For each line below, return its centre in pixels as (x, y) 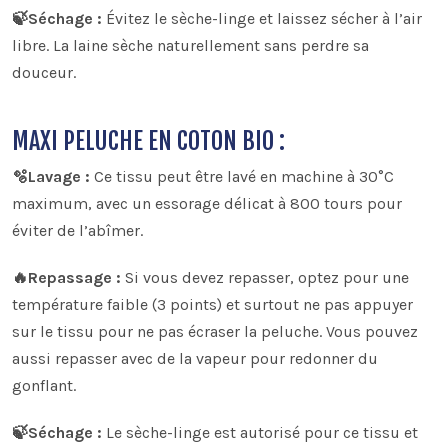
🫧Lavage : (51, 176)
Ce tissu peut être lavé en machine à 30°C (242, 176)
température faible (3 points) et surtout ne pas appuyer (212, 304)
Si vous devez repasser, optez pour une (265, 277)
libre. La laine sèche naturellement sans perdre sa (190, 45)
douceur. (44, 72)
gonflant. (44, 385)
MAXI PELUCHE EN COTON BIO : (148, 140)
